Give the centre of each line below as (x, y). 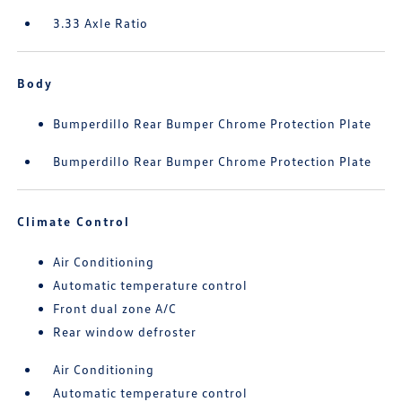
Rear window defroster (125, 332)
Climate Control (74, 222)
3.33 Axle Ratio (101, 23)
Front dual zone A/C (115, 309)
